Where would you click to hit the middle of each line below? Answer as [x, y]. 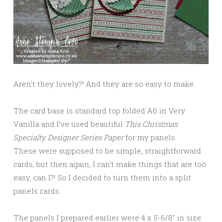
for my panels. [151, 137]
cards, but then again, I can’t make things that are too [110, 164]
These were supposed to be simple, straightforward [107, 151]
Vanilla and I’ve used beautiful [69, 124]
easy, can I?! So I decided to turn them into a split [102, 177]
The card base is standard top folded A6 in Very [99, 111]
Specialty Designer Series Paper [69, 137]
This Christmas [151, 124]
